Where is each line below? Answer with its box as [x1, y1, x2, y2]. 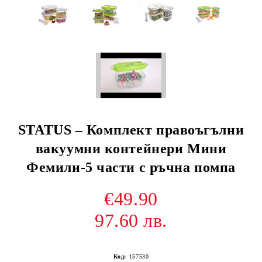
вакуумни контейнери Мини [35, 141, 227, 156]
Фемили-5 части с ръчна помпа [26, 160, 236, 175]
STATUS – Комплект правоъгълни [18, 122, 244, 137]
